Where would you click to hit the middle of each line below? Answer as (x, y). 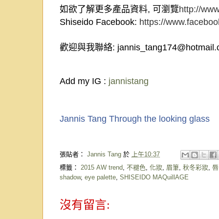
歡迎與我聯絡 (86, 47)
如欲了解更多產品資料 (104, 9)
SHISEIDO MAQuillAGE (154, 177)
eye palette (100, 177)
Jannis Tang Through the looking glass (135, 119)
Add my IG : (84, 81)
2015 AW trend (102, 167)
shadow (70, 177)
